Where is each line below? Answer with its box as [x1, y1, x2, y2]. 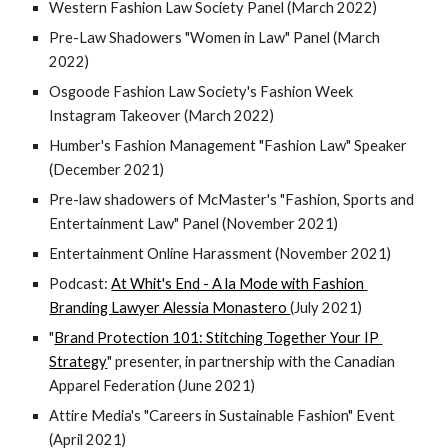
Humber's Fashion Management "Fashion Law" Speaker [49, 137, 408, 154]
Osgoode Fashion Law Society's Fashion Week [49, 83, 354, 100]
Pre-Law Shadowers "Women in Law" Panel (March [49, 29, 381, 46]
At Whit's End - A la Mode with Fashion [111, 275, 365, 292]
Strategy [49, 353, 108, 370]
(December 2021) [49, 161, 165, 178]
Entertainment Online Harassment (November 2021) [49, 245, 392, 262]
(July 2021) [290, 299, 363, 316]
